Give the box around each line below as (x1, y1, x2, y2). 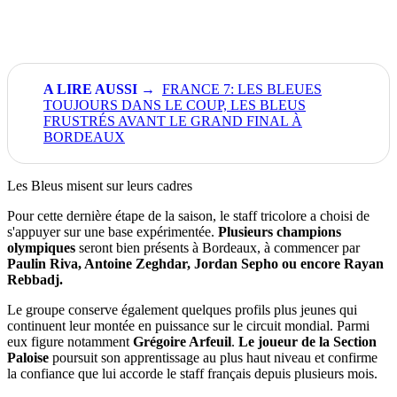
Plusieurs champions (218, 223, 341, 239)
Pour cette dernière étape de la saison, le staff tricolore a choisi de (7, 207, 370, 223)
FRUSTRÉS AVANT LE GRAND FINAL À (43, 113, 302, 128)
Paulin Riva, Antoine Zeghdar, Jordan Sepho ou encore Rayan (7, 255, 384, 271)
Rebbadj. (7, 271, 63, 287)
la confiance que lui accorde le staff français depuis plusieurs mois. (7, 365, 378, 381)
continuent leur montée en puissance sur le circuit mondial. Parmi (7, 317, 370, 333)
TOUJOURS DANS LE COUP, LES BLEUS (43, 97, 306, 113)
